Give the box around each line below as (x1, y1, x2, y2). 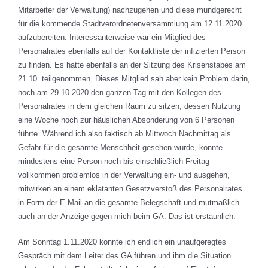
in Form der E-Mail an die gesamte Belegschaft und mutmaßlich (18, 198, 239, 208)
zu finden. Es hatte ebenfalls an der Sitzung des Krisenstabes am (18, 60, 246, 70)
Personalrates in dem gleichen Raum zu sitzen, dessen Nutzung (18, 102, 240, 111)
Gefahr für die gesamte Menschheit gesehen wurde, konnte (18, 143, 223, 153)
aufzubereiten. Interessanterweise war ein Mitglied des (18, 33, 206, 42)
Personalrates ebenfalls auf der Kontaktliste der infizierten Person (18, 47, 245, 56)
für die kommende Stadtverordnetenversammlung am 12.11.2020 (18, 19, 242, 29)
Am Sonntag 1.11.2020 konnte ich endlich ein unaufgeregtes (18, 237, 226, 247)
